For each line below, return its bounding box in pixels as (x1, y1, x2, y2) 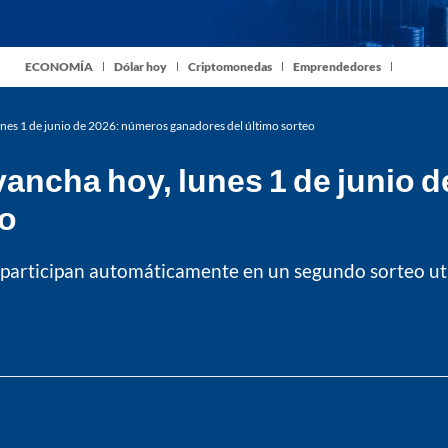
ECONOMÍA (25, 59, 93, 75)
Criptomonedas (188, 59, 272, 75)
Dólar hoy (114, 59, 167, 75)
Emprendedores (293, 59, 381, 75)
